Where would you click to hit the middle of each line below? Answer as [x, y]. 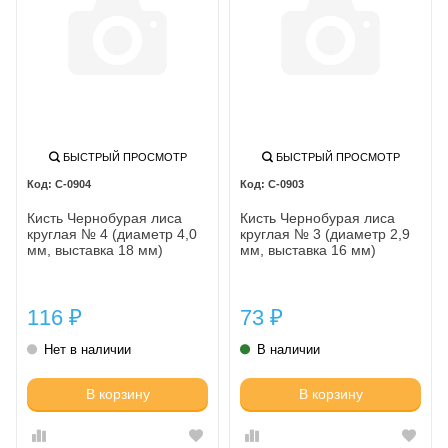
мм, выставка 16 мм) [308, 250]
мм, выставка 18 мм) [95, 250]
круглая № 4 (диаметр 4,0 [112, 234]
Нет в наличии [87, 349]
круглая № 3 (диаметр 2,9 [325, 234]
